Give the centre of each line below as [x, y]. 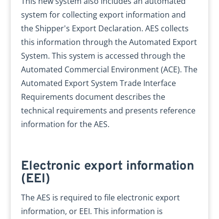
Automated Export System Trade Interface [98, 83]
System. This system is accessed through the [103, 56]
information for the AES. [65, 124]
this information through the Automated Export [109, 42]
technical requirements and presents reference [108, 110]
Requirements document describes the [93, 97]
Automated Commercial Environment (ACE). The [109, 69]
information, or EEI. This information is [92, 211]
